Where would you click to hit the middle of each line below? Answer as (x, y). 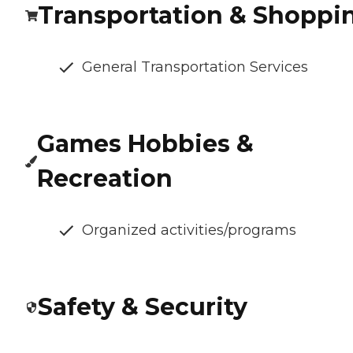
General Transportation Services (195, 67)
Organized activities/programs (189, 230)
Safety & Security (143, 307)
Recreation (105, 179)
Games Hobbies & (146, 144)
